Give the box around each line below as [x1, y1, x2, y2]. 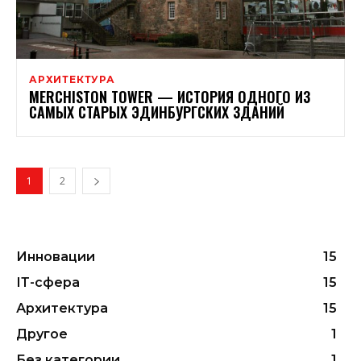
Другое [16, 326, 68, 342]
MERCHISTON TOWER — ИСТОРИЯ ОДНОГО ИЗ [29, 86, 310, 108]
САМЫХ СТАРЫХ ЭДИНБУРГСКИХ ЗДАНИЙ [29, 102, 284, 123]
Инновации [16, 249, 95, 265]
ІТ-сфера [16, 275, 80, 291]
